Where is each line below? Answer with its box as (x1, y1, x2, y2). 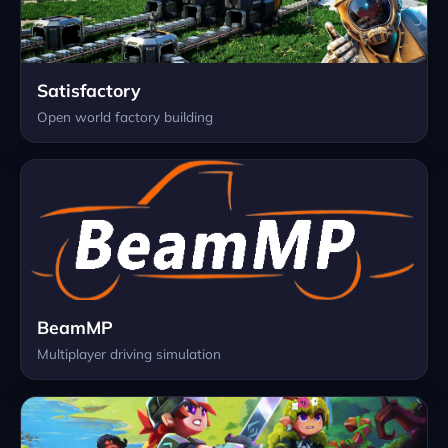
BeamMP (37, 315, 113, 338)
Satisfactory (37, 78, 141, 101)
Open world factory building (37, 107, 213, 125)
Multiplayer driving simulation (37, 344, 221, 362)
